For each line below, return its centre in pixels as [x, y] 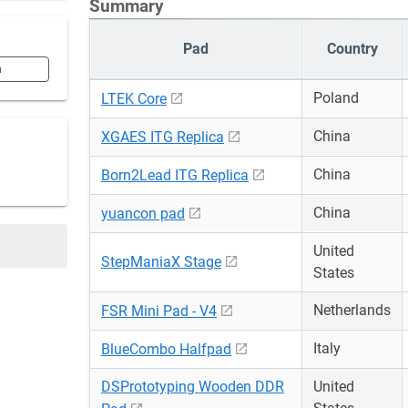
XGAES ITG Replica [163, 137]
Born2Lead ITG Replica [175, 175]
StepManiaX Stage [161, 262]
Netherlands [352, 310]
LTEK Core [134, 99]
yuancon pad [143, 214]
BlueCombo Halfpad [166, 349]
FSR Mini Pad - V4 [159, 311]
